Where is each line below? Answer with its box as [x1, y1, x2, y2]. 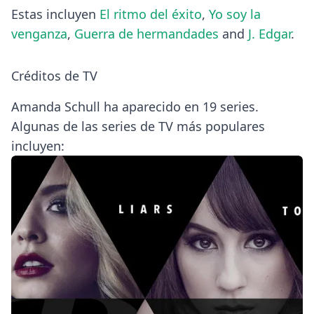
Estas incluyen [11, 5, 100, 22]
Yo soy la [209, 5, 261, 22]
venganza [11, 25, 67, 42]
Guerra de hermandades [74, 25, 219, 42]
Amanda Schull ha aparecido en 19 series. [11, 97, 259, 115]
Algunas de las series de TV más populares [11, 117, 265, 135]
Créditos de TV [11, 67, 97, 84]
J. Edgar [248, 25, 291, 42]
